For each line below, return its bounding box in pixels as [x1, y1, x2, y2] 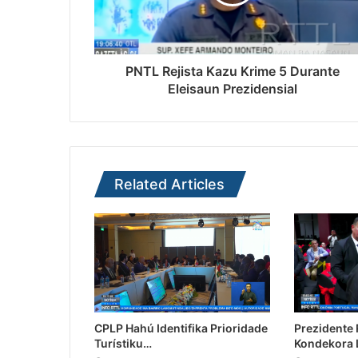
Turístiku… [94, 336, 152, 351]
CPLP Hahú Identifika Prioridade [94, 321, 268, 336]
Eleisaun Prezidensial [167, 81, 297, 97]
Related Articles [114, 176, 225, 193]
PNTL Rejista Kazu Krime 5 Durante [125, 63, 340, 80]
